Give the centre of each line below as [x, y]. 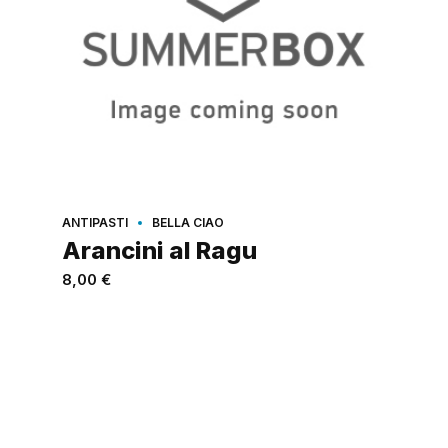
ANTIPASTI [95, 222]
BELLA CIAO [188, 222]
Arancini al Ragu [159, 250]
